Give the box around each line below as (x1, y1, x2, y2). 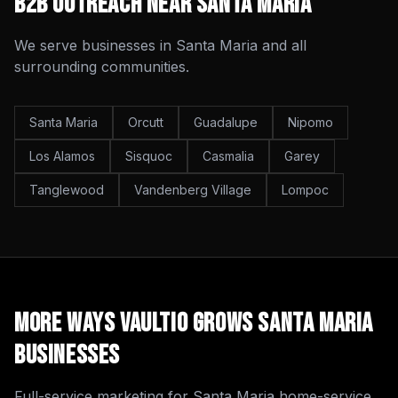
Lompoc (282, 182, 329, 197)
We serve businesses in (14, 36, 176, 54)
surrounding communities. (14, 58, 189, 76)
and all (258, 36, 306, 54)
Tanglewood (29, 182, 104, 197)
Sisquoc (125, 148, 172, 163)
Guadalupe (194, 115, 258, 130)
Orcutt (128, 115, 163, 130)
